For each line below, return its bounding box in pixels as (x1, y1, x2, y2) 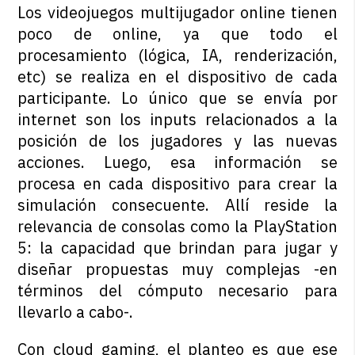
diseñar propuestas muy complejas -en (17, 258, 338, 281)
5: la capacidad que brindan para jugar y (17, 237, 338, 259)
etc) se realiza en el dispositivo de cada (17, 66, 338, 88)
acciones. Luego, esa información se (17, 151, 338, 174)
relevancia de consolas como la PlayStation (17, 216, 338, 238)
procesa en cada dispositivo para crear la (17, 173, 338, 195)
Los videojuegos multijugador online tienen (17, 2, 338, 24)
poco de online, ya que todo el (17, 23, 338, 45)
